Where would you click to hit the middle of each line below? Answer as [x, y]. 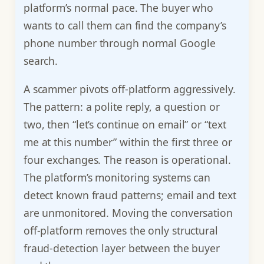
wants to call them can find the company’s [125, 26]
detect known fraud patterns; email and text [130, 195]
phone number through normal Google [119, 43]
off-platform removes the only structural [121, 230]
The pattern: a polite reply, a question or [121, 106]
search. [41, 61]
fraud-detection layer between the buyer [121, 248]
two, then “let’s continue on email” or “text [125, 124]
